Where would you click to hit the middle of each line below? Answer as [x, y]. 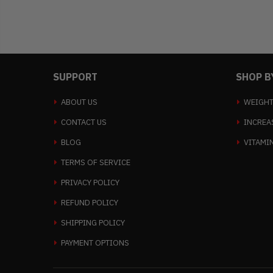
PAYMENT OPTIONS [95, 243]
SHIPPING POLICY [93, 223]
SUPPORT [75, 77]
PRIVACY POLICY [90, 183]
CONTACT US [84, 122]
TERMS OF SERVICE [96, 163]
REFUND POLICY [90, 203]
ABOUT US [80, 102]
